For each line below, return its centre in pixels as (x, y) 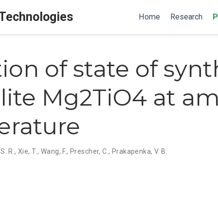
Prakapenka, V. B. (140, 151)
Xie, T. (28, 151)
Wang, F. (54, 151)
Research (186, 17)
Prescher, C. (90, 151)
